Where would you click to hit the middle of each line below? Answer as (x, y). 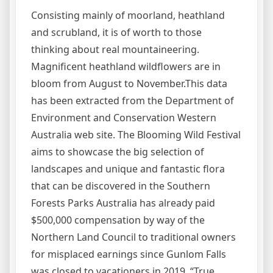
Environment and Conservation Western (124, 118)
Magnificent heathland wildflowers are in (126, 66)
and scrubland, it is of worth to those (116, 32)
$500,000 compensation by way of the (118, 220)
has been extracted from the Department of (133, 101)
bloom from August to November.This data (129, 83)
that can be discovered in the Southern (121, 186)
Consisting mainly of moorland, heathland (128, 15)
